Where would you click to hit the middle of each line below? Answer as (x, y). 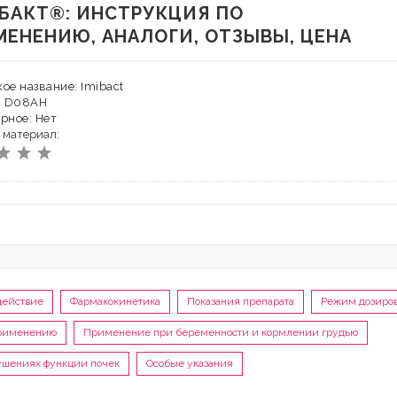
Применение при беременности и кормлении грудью (221, 332)
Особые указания (189, 363)
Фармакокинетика (115, 301)
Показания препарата (240, 301)
